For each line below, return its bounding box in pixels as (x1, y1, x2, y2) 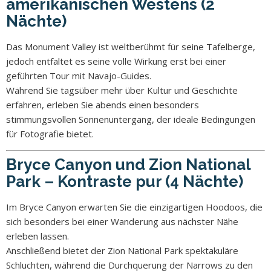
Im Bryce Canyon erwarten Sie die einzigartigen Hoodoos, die (6, 200, 263, 213)
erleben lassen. (6, 229, 69, 242)
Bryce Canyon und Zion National (6, 155, 250, 174)
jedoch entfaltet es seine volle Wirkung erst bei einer (6, 54, 226, 67)
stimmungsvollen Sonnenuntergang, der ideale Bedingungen (6, 113, 255, 125)
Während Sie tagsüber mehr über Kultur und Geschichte (6, 83, 238, 96)
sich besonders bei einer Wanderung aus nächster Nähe (6, 215, 238, 227)
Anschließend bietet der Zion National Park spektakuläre (6, 244, 238, 256)
